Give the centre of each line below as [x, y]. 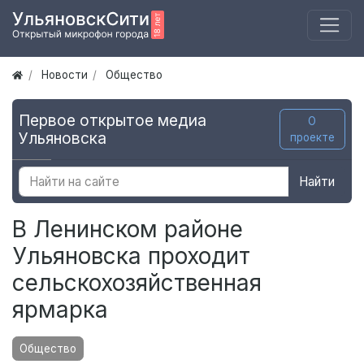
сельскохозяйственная [137, 283]
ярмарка [60, 310]
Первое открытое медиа [113, 121]
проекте [312, 138]
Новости [64, 75]
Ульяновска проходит [131, 256]
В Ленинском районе [128, 230]
